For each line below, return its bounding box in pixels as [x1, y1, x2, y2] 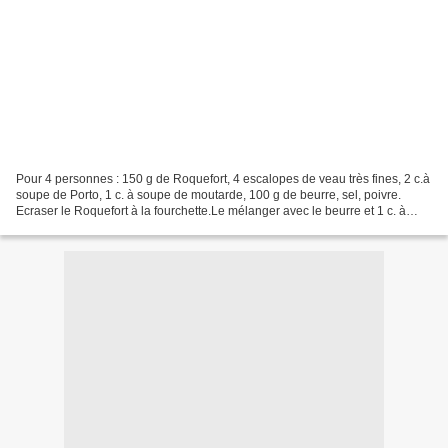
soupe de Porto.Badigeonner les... [16, 219, 201, 234]
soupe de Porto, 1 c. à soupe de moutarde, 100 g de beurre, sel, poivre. [16, 187, 401, 202]
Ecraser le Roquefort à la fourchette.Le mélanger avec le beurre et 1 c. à [16, 203, 406, 218]
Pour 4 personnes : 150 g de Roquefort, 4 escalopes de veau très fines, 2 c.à [16, 171, 430, 186]
